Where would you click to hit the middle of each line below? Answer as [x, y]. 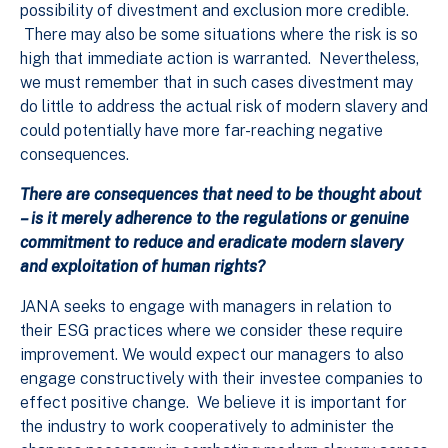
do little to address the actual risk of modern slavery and [224, 107]
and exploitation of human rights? [142, 267]
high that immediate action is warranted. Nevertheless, [219, 59]
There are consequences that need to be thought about [220, 195]
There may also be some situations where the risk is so [219, 35]
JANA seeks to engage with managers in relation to [206, 307]
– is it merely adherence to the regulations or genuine [214, 219]
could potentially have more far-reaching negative [201, 131]
